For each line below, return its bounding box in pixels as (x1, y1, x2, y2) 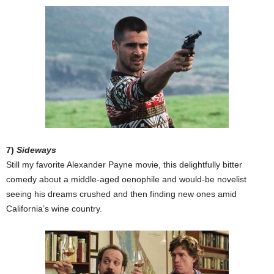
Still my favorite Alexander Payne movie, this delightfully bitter (6, 160, 242, 170)
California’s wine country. (6, 204, 102, 214)
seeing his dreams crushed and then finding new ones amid (6, 189, 237, 199)
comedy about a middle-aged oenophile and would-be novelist (6, 174, 246, 185)
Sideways (17, 145, 56, 155)
